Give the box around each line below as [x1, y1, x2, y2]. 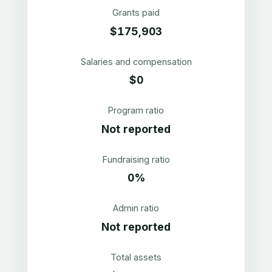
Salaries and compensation [80, 56, 192, 67]
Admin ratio [113, 203, 159, 214]
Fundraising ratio [102, 154, 170, 165]
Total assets [110, 251, 161, 262]
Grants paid [112, 7, 160, 18]
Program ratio [108, 105, 164, 116]
